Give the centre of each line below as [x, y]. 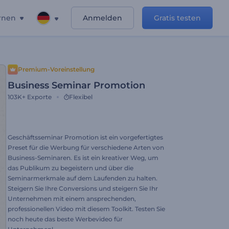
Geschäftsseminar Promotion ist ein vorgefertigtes [85, 137]
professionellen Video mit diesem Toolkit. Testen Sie [86, 209]
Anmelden [102, 18]
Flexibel [81, 97]
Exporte [39, 97]
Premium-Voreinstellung [56, 69]
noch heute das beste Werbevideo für [65, 219]
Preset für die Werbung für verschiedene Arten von [86, 147]
